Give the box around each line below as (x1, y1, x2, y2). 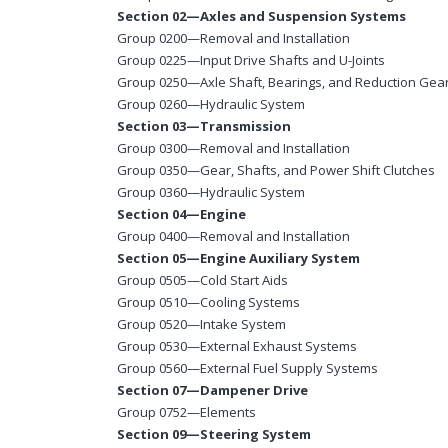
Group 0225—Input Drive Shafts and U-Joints (117, 51, 385, 70)
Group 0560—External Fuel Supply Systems (117, 359, 378, 378)
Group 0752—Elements (117, 403, 256, 422)
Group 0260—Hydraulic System (117, 95, 305, 114)
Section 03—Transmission (117, 117, 291, 136)
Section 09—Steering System (117, 425, 311, 444)
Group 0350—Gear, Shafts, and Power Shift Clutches (117, 161, 435, 180)
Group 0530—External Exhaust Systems (117, 337, 357, 356)
